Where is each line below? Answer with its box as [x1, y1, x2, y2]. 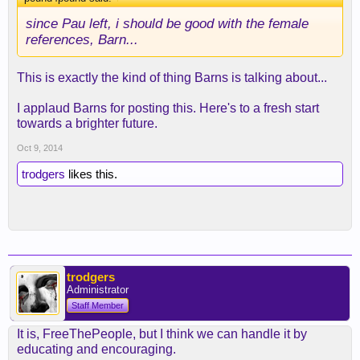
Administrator [67, 284, 129, 296]
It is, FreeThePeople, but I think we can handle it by [17, 327, 307, 341]
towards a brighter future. [17, 117, 157, 130]
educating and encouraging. [17, 342, 176, 356]
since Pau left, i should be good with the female [26, 15, 309, 31]
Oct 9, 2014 [17, 143, 63, 153]
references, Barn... [26, 31, 138, 47]
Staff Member [72, 301, 124, 310]
